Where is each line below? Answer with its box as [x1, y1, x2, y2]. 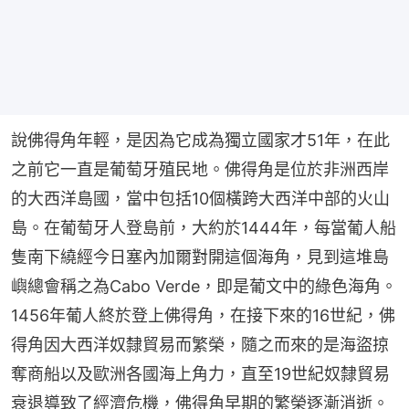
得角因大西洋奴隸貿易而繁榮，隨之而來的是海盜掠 [11, 334, 389, 354]
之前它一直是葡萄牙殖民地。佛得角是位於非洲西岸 [11, 159, 389, 179]
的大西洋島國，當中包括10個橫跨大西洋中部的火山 [11, 188, 390, 208]
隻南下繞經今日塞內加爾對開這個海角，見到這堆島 [11, 246, 389, 267]
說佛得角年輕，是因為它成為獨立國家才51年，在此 [11, 130, 390, 150]
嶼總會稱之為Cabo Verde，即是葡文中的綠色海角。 [11, 276, 397, 296]
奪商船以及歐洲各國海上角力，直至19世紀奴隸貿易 [11, 363, 390, 383]
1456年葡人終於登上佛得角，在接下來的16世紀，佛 [11, 305, 395, 325]
